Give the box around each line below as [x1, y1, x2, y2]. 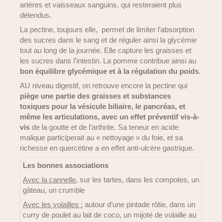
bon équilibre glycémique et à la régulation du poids [20, 67, 199, 75]
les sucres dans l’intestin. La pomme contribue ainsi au [20, 56, 196, 65]
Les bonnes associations [23, 161, 109, 169]
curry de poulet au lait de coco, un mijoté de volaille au [23, 211, 196, 219]
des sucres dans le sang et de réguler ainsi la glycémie [20, 36, 197, 44]
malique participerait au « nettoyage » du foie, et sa [20, 133, 183, 142]
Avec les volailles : [23, 200, 83, 209]
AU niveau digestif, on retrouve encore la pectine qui [20, 81, 187, 90]
